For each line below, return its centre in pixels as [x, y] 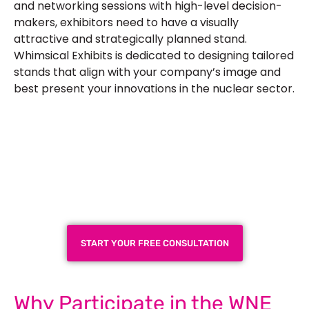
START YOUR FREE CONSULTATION [154, 243]
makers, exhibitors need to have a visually [126, 22]
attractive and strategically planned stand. [130, 39]
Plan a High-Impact [154, 151]
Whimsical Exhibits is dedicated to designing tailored [154, 55]
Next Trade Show [154, 202]
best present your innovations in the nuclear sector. [154, 88]
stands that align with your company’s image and [147, 72]
